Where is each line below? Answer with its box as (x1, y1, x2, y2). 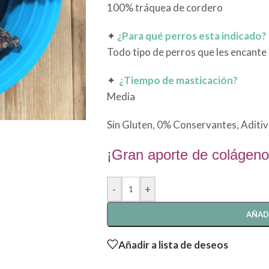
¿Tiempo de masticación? (118, 74, 238, 86)
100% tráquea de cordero (106, 1, 223, 14)
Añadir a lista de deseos (118, 238, 228, 251)
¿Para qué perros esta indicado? (116, 29, 267, 42)
